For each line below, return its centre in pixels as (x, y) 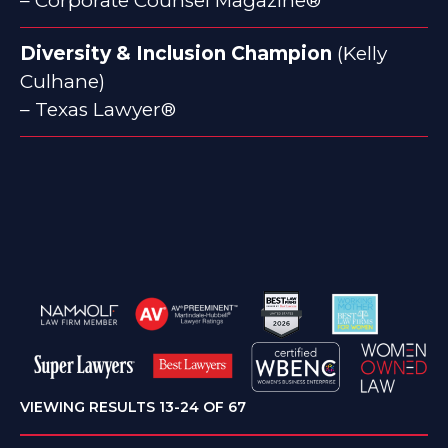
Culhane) (62, 81)
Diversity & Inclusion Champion (176, 53)
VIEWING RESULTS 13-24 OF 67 (133, 406)
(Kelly (359, 53)
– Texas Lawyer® (98, 109)
